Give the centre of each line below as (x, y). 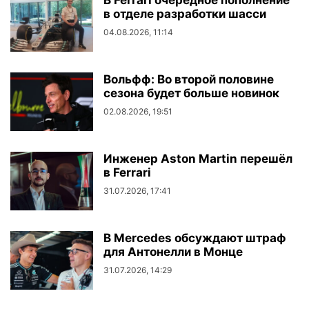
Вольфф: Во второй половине (189, 80)
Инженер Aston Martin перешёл (198, 159)
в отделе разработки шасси (185, 14)
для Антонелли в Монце (173, 252)
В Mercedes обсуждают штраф (195, 238)
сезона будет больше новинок (191, 93)
